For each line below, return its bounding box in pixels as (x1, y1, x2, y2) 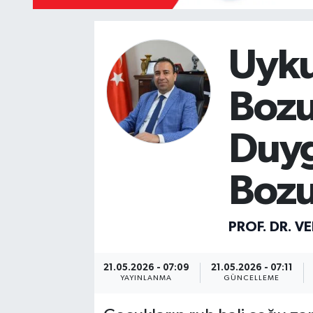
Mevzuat (37, 19, 90, 31)
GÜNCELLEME (223, 275, 280, 282)
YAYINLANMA (119, 275, 173, 282)
